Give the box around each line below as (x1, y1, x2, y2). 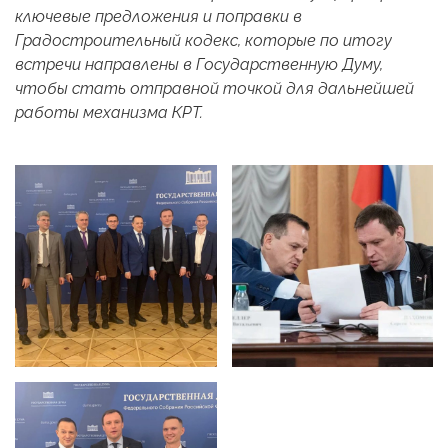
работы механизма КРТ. (15, 103, 203, 123)
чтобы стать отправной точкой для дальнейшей (15, 79, 414, 99)
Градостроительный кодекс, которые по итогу (15, 31, 392, 51)
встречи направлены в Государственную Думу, (15, 55, 383, 75)
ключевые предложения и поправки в (15, 7, 302, 27)
